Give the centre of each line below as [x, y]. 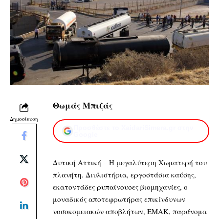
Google [86, 134]
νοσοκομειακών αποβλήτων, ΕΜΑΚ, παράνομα [130, 211]
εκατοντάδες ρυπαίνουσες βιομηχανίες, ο [120, 186]
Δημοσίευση [24, 118]
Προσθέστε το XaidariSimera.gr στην [133, 127]
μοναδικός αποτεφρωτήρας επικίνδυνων [119, 199]
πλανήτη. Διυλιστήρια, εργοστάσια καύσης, [124, 174]
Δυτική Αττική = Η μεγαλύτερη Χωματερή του [130, 162]
